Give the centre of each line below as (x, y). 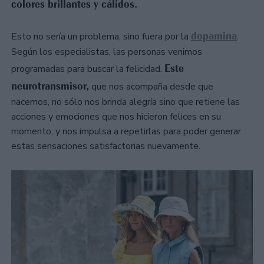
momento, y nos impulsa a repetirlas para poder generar (126, 132)
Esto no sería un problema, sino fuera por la (101, 37)
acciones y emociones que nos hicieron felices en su (116, 117)
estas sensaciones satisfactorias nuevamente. (106, 146)
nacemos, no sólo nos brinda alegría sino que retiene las (126, 102)
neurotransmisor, (50, 86)
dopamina (214, 36)
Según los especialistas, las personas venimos (107, 52)
